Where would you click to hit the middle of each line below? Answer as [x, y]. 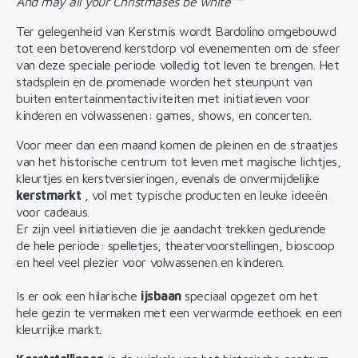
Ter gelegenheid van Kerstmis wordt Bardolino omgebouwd [176, 31]
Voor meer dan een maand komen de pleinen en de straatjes [177, 144]
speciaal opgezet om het [251, 295]
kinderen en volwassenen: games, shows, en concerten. [164, 115]
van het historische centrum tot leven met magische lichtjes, [179, 161]
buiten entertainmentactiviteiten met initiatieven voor [163, 98]
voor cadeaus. [53, 211]
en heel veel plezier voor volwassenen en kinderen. [150, 262]
